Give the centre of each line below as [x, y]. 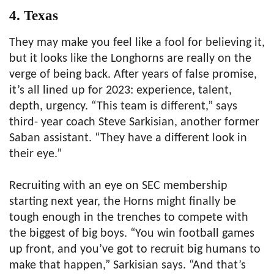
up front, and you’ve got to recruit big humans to [135, 249]
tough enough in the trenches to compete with [129, 217]
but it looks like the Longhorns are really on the [130, 58]
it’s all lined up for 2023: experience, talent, [120, 90]
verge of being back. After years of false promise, [133, 74]
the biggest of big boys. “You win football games [132, 233]
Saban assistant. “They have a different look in [128, 138]
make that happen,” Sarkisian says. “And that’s [128, 265]
